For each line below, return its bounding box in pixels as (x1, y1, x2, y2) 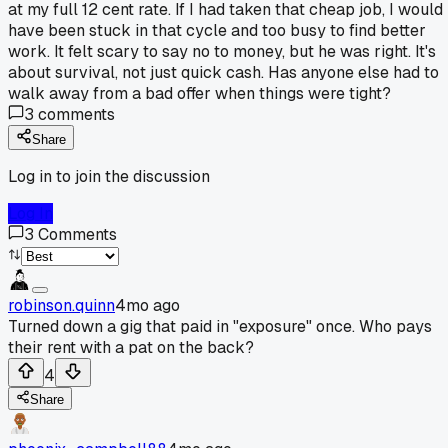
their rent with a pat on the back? (8, 336, 254, 358)
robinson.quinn (8, 294, 115, 316)
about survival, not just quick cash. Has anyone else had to (8, 61, 439, 83)
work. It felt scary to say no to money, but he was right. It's (8, 40, 436, 62)
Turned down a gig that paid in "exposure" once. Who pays (8, 315, 432, 337)
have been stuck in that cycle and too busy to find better (8, 19, 426, 41)
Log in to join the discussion (8, 165, 210, 187)
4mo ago (115, 294, 180, 316)
